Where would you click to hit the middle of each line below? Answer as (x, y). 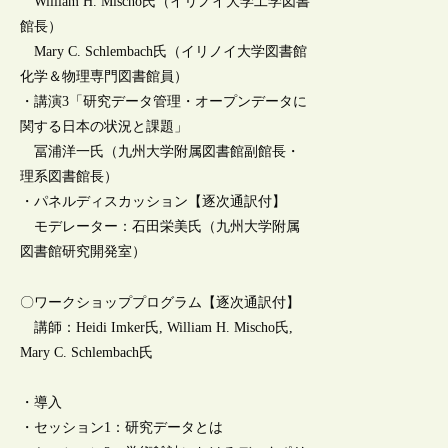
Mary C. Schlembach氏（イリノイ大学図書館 (164, 52)
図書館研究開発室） (83, 252)
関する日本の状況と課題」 (104, 127)
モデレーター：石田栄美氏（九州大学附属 (160, 227)
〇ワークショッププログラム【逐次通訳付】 (160, 302)
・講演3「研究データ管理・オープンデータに (164, 102)
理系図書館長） (69, 177)
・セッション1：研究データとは (122, 427)
